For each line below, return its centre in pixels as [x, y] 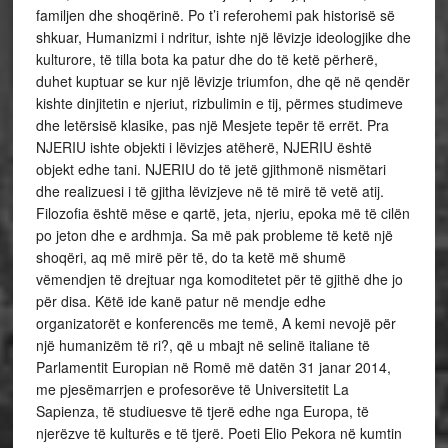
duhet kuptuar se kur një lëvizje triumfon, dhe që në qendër [222, 81]
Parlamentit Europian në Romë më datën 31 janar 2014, [213, 367]
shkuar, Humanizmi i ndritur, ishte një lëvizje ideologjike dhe [223, 37]
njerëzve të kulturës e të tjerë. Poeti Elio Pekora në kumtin [218, 433]
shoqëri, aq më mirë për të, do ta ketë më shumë [190, 257]
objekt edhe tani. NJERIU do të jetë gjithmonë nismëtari [210, 169]
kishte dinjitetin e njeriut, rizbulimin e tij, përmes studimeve [219, 103]
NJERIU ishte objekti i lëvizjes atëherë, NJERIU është [203, 147]
